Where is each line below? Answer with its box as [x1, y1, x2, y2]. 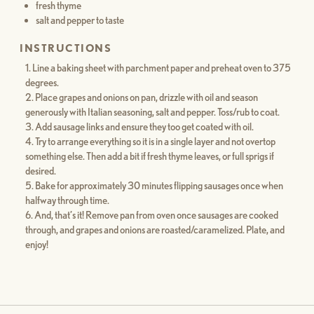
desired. [25, 165, 56, 178]
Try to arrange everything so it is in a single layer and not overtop [34, 135, 275, 149]
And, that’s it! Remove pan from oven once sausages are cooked [34, 209, 278, 222]
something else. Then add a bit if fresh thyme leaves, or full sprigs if [25, 150, 274, 163]
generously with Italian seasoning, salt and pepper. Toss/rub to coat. [25, 106, 280, 119]
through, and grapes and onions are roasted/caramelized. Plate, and [25, 224, 285, 237]
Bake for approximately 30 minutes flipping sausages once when [34, 179, 283, 193]
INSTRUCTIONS [20, 41, 111, 55]
